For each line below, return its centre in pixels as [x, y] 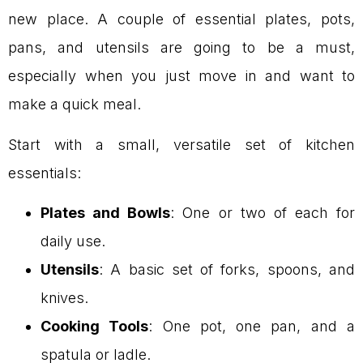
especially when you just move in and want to [181, 76]
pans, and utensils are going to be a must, [181, 48]
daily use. [73, 241]
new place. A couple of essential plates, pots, [181, 19]
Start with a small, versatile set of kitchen [181, 144]
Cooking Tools [95, 327]
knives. [64, 298]
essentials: [45, 173]
